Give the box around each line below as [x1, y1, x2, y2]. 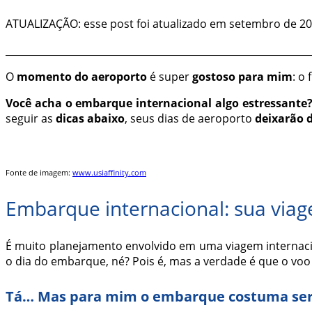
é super [147, 69, 192, 85]
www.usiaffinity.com [72, 168, 146, 178]
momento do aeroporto [17, 69, 147, 85]
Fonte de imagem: [6, 168, 72, 178]
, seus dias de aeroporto [125, 111, 252, 127]
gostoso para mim [192, 69, 292, 85]
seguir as [6, 111, 56, 127]
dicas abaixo [56, 111, 125, 127]
